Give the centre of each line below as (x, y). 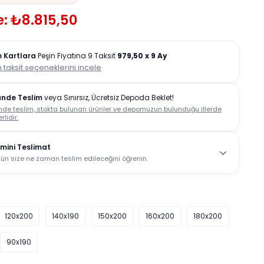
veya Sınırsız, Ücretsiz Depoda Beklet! (108, 98)
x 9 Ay (156, 56)
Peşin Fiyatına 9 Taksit (77, 56)
